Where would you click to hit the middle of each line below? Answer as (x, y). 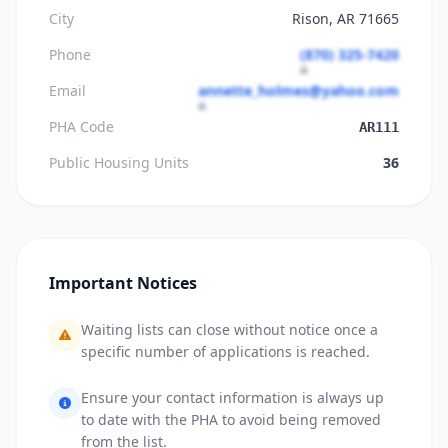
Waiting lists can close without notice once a (229, 329)
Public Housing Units (119, 162)
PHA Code (81, 126)
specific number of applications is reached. (225, 351)
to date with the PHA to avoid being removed (231, 419)
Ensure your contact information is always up (232, 397)
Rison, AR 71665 (345, 18)
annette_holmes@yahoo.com (298, 90)
